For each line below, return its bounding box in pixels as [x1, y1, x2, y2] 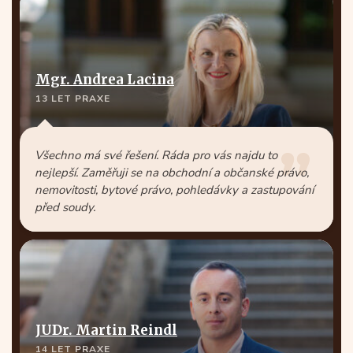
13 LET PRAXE [35, 92, 110, 105]
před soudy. [35, 199, 95, 215]
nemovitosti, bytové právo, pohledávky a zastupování [35, 182, 314, 198]
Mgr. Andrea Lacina [35, 71, 174, 88]
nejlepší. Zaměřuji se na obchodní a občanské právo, [35, 165, 309, 180]
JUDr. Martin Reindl [35, 321, 177, 339]
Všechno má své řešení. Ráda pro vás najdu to [35, 147, 277, 163]
